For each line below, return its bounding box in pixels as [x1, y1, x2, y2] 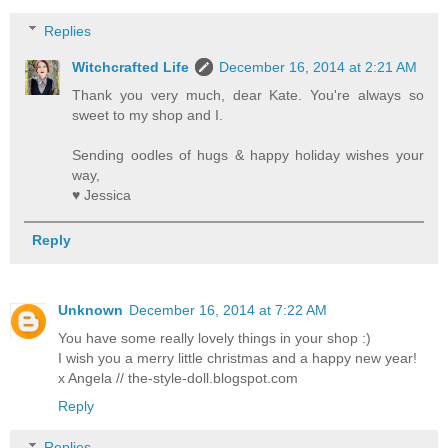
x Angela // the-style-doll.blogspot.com [58, 369, 298, 386]
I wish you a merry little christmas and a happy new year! [58, 349, 417, 366]
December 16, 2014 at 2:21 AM [219, 58, 418, 75]
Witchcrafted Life [72, 58, 190, 75]
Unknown [58, 301, 123, 318]
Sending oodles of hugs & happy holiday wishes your [72, 146, 424, 163]
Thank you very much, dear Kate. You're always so [72, 86, 424, 103]
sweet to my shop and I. [72, 106, 224, 123]
